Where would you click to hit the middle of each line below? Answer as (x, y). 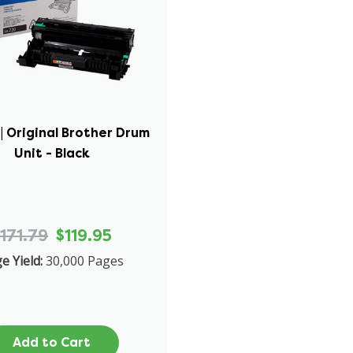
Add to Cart (52, 342)
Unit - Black (52, 153)
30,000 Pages (85, 260)
